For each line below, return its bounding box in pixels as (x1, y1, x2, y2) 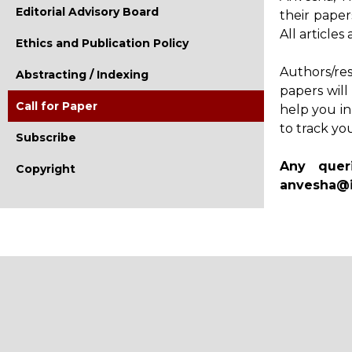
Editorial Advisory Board (16, 5, 159, 19)
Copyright (16, 162, 75, 176)
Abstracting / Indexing (16, 68, 148, 82)
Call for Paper (16, 99, 97, 113)
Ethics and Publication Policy (16, 36, 189, 50)
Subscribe (16, 130, 76, 145)
